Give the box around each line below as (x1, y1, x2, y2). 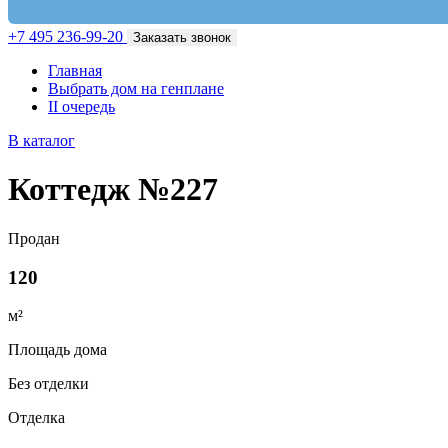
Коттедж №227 (8, 171, 218, 208)
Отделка (8, 409, 65, 427)
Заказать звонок (133, 30, 231, 45)
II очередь (48, 98, 115, 115)
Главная (48, 62, 102, 79)
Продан (8, 229, 60, 247)
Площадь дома (8, 341, 107, 359)
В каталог (8, 132, 75, 149)
